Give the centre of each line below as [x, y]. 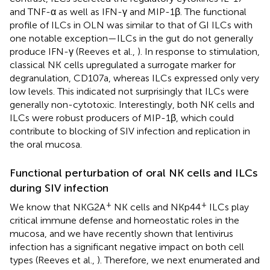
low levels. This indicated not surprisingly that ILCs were [129, 91]
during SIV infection [59, 188]
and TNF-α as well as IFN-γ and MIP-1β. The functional [128, 11]
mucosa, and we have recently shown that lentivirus [121, 233]
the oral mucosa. [46, 144]
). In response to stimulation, [199, 51]
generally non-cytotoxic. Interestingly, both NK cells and [132, 104]
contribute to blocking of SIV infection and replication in [130, 131]
